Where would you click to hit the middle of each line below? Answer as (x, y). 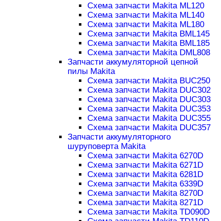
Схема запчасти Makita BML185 (148, 43)
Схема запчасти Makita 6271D (145, 165)
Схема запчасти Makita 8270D (145, 193)
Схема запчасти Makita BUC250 (148, 81)
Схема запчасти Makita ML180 (146, 25)
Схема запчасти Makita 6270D (145, 156)
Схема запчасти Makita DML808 (148, 53)
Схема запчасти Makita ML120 (146, 6)
